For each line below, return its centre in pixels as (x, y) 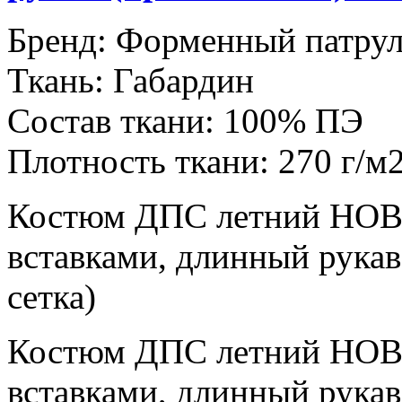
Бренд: (61, 40)
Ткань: (56, 81)
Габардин (184, 81)
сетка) (52, 297)
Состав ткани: (111, 121)
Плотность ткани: (138, 162)
